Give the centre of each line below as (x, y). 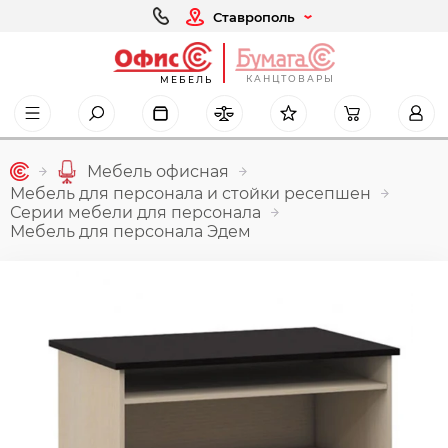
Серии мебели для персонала (135, 212)
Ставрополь (254, 16)
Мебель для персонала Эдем (130, 231)
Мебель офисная (158, 172)
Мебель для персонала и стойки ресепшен (190, 193)
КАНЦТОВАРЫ (290, 78)
